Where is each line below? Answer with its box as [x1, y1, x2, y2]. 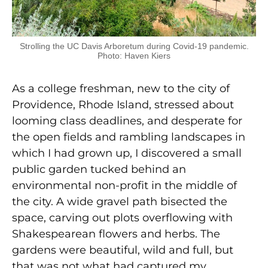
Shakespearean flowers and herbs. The [12, 227, 220, 241]
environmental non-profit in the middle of [12, 179, 237, 193]
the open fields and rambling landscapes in [12, 130, 245, 144]
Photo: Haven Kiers [98, 51, 170, 61]
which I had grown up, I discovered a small [12, 147, 242, 160]
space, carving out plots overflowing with [12, 211, 233, 225]
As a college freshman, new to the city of [12, 82, 230, 96]
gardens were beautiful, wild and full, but [12, 243, 233, 257]
